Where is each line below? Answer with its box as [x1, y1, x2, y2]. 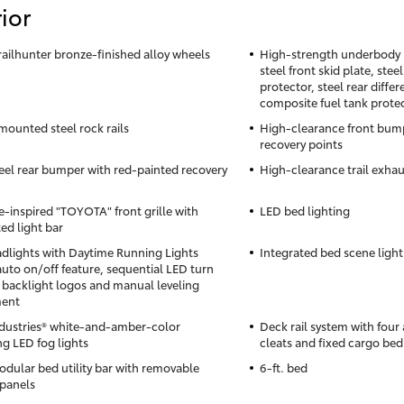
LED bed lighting [259, 202, 350, 219]
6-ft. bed [259, 359, 308, 376]
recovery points [259, 135, 343, 152]
